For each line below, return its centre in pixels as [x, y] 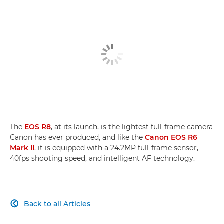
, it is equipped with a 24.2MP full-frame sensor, [116, 148]
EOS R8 [38, 127]
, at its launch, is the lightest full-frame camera [132, 127]
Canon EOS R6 [171, 137]
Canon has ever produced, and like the [77, 137]
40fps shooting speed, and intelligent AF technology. [102, 158]
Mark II [22, 148]
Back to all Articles [57, 204]
